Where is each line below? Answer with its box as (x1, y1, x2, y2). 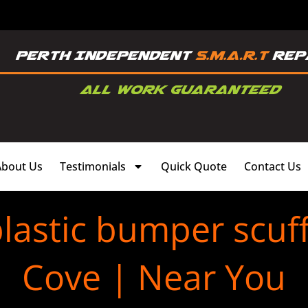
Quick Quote (161, 158, 227, 174)
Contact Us (244, 158, 301, 174)
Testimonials (60, 158, 126, 174)
